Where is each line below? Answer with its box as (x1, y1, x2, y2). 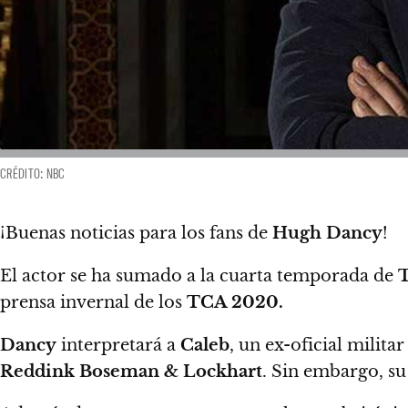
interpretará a (56, 334, 180, 355)
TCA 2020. (187, 291, 283, 312)
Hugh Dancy (272, 222, 382, 243)
